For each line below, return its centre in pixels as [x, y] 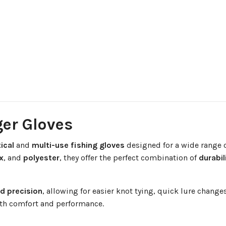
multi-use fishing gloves [78, 145]
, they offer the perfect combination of [129, 158]
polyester [41, 158]
